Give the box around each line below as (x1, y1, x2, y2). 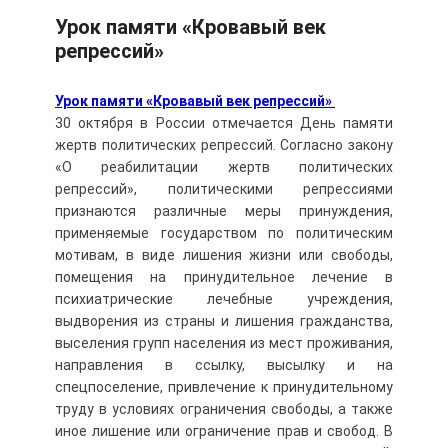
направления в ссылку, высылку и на (55, 357, 393, 373)
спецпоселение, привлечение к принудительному (55, 379, 393, 395)
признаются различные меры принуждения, (55, 203, 393, 219)
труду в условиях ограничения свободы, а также (55, 401, 393, 417)
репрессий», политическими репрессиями (55, 181, 393, 197)
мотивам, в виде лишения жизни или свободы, (55, 247, 393, 263)
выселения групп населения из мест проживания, (55, 335, 393, 351)
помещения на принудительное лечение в (55, 269, 393, 285)
